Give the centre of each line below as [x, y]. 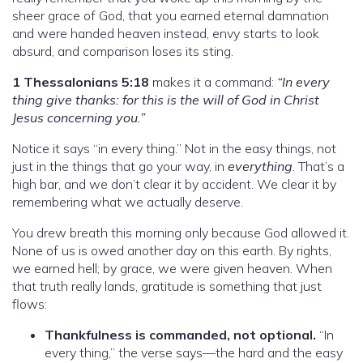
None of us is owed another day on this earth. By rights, [172, 250]
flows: [30, 303]
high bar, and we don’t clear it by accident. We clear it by [174, 184]
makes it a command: [213, 81]
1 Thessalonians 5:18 [81, 81]
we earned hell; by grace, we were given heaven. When [172, 268]
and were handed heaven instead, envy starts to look [166, 33]
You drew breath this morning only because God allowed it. [181, 232]
